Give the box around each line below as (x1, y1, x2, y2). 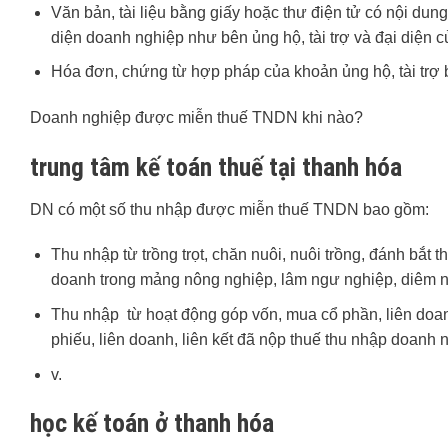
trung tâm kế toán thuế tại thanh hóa (30, 151, 402, 182)
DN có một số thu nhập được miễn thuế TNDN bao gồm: (30, 200, 429, 218)
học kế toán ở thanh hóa (30, 408, 274, 439)
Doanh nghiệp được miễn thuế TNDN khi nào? (30, 109, 363, 127)
